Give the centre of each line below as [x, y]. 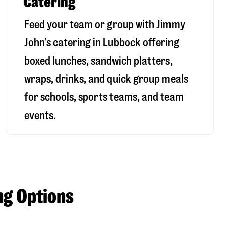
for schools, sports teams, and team [104, 97]
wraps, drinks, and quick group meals [106, 79]
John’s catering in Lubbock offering [102, 42]
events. [40, 115]
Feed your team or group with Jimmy [105, 24]
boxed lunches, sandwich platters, [99, 61]
